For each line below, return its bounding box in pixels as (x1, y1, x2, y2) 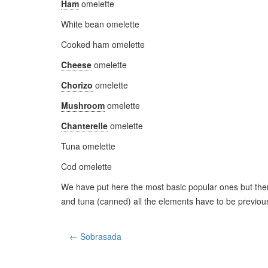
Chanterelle (61, 120, 108, 132)
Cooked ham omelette (61, 38, 145, 50)
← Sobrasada (69, 230, 121, 242)
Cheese (61, 59, 92, 71)
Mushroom (61, 99, 105, 111)
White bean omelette (61, 18, 139, 30)
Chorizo (61, 79, 93, 91)
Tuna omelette (61, 140, 115, 152)
